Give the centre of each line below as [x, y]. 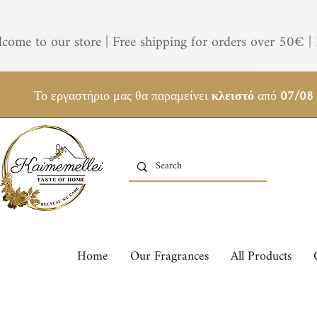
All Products [261, 257]
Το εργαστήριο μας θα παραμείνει [122, 97]
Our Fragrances [169, 257]
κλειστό [232, 97]
